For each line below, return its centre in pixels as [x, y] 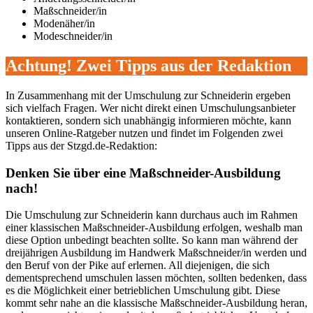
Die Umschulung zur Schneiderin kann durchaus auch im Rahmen [152, 215]
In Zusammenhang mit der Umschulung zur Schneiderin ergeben [148, 95]
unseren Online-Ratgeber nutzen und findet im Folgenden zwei [144, 133]
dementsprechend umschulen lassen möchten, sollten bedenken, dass [156, 278]
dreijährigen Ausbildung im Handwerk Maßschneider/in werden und [156, 253]
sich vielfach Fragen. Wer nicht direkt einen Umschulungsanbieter [151, 108]
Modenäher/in [64, 24]
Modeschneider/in [73, 36]
